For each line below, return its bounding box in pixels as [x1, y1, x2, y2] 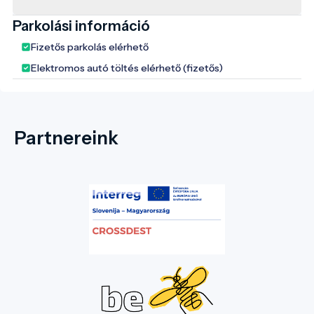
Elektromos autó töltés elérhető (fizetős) [31, 61, 223, 74]
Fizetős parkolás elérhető [31, 40, 149, 53]
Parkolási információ [13, 17, 150, 34]
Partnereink [14, 126, 118, 149]
